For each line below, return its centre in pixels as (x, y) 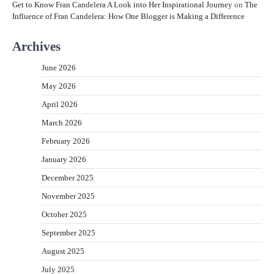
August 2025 (63, 251)
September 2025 (68, 232)
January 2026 (64, 159)
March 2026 (62, 122)
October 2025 (64, 214)
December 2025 (68, 177)
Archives (36, 46)
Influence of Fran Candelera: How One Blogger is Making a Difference (128, 16)
